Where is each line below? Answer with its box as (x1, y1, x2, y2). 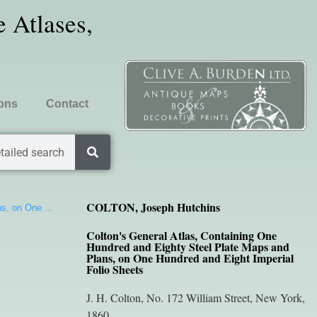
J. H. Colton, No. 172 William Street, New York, (86, 290, 305, 305)
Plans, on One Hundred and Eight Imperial (86, 250, 294, 266)
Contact (45, 98, 88, 110)
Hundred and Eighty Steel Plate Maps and (86, 238, 289, 255)
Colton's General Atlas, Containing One (86, 227, 277, 243)
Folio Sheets (86, 261, 143, 277)
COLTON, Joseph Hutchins (86, 199, 220, 215)
